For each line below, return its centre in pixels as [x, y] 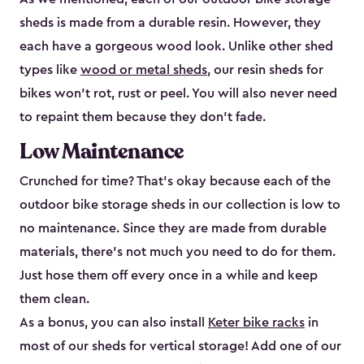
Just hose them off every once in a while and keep [169, 276]
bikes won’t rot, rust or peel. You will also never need [178, 94]
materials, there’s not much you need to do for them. [178, 252]
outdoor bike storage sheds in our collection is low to [180, 205]
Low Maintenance [102, 152]
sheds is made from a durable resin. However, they [170, 23]
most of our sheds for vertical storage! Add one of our [180, 347]
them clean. [54, 299]
